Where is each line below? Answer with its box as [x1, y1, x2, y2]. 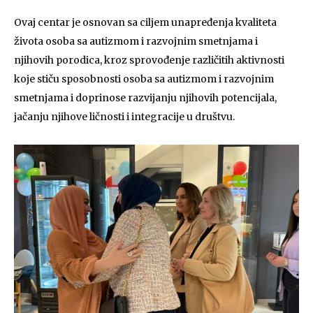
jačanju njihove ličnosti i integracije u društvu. [14, 110, 235, 123]
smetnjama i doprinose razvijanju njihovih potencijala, [14, 92, 277, 104]
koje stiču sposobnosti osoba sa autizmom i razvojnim [14, 73, 274, 85]
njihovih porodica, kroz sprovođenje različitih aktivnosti [14, 54, 284, 66]
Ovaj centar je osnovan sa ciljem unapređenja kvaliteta [14, 16, 277, 29]
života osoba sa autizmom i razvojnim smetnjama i [14, 35, 258, 48]
